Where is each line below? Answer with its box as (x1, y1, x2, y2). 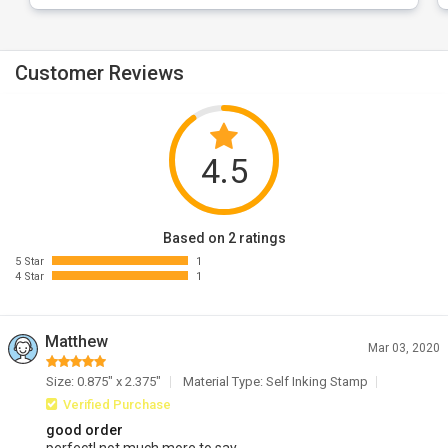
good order (46, 422, 123, 438)
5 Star (15, 255, 44, 268)
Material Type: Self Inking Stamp (182, 374, 368, 389)
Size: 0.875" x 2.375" (46, 374, 161, 389)
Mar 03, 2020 (368, 341, 440, 355)
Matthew (45, 332, 108, 351)
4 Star (15, 270, 44, 283)
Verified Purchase (57, 397, 171, 412)
